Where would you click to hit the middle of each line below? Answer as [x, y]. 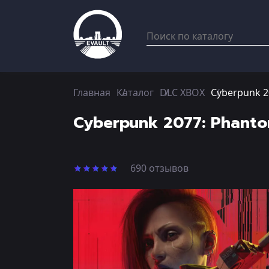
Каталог [135, 92]
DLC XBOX [182, 92]
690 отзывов [159, 168]
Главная [92, 92]
